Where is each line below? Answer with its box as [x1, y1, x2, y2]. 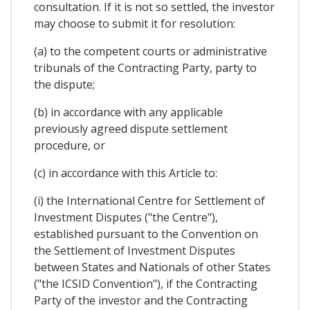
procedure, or [34, 137, 105, 153]
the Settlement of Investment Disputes [34, 242, 235, 258]
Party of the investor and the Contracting [34, 292, 248, 308]
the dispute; [34, 76, 95, 92]
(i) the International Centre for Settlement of [34, 192, 265, 208]
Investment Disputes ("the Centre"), [34, 209, 218, 225]
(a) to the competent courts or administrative [34, 43, 267, 59]
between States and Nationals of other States [34, 259, 271, 275]
